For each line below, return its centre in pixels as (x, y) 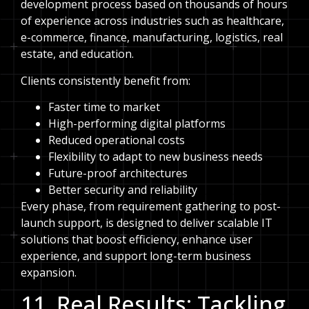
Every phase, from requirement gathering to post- (151, 207)
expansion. (49, 273)
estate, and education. (77, 54)
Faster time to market (104, 107)
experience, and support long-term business (136, 256)
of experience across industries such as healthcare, (152, 21)
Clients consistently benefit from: (106, 80)
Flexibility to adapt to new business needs (156, 157)
